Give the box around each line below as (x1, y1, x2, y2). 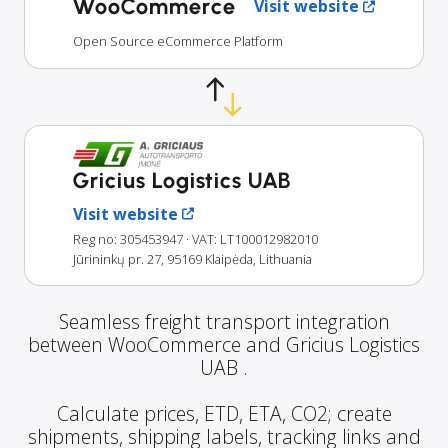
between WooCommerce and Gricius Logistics (28, 330, 420, 358)
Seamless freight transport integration (58, 307, 390, 335)
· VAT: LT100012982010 (186, 229, 318, 248)
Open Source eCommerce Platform (73, 32, 283, 51)
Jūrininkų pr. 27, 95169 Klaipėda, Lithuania (73, 249, 312, 268)
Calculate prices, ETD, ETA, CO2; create (56, 399, 392, 427)
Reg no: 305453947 (73, 229, 183, 248)
